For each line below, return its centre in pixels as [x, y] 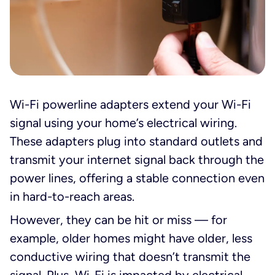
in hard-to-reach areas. [72, 196]
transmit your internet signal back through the [137, 159]
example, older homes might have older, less [131, 238]
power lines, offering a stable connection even [137, 178]
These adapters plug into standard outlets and [136, 141]
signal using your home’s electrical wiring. [123, 122]
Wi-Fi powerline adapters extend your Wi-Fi [130, 104]
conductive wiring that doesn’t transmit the [130, 256]
